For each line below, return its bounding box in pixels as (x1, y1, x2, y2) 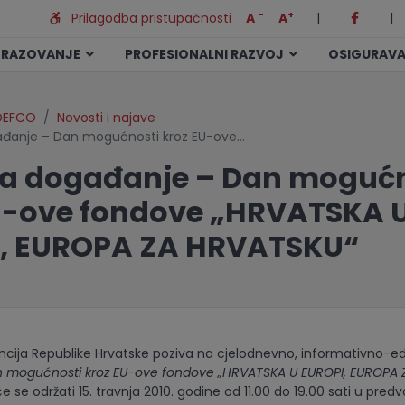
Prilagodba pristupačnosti (61, 9, 231, 27)
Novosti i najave (56, 108, 155, 127)
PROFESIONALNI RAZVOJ (125, 45, 289, 63)
